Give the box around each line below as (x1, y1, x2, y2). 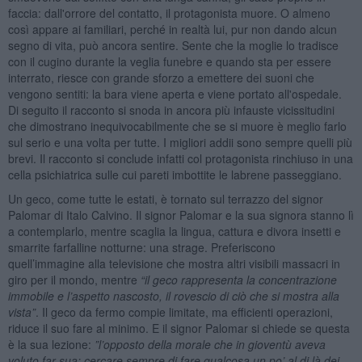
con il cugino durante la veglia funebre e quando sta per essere (7, 53, 331, 69)
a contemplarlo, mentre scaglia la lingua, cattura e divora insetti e (7, 222, 341, 239)
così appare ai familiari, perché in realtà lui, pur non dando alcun (7, 20, 337, 37)
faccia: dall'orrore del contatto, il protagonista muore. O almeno (7, 4, 330, 21)
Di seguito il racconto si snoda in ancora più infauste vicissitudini (7, 101, 335, 118)
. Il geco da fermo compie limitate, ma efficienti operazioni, (35, 303, 333, 320)
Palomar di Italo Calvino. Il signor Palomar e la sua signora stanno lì (7, 206, 354, 223)
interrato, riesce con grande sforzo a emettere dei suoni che (7, 69, 314, 86)
